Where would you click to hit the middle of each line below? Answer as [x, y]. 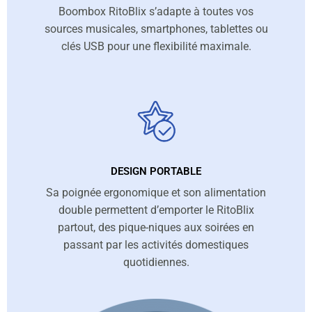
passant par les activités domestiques [156, 245]
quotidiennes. [156, 263]
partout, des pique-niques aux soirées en [156, 228]
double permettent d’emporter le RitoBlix [156, 210]
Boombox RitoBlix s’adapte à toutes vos [156, 12]
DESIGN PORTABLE [156, 172]
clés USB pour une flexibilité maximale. [156, 47]
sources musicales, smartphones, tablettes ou [156, 29]
